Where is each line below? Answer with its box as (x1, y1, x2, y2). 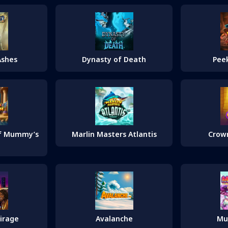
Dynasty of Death (82, 54, 146, 64)
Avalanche (95, 214, 133, 223)
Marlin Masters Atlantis (71, 129, 157, 139)
